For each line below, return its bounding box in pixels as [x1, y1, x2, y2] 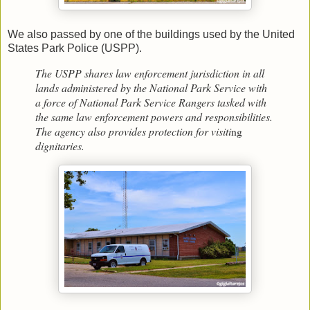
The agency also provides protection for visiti [35, 124, 231, 139]
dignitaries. [35, 138, 84, 154]
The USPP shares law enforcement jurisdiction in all [35, 66, 264, 81]
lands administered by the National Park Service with [35, 80, 267, 95]
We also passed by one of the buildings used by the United [8, 28, 295, 41]
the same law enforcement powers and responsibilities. [35, 109, 273, 125]
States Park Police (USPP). [8, 42, 142, 55]
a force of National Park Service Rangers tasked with [35, 95, 266, 110]
